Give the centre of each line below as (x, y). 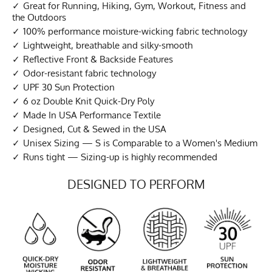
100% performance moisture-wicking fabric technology (135, 31)
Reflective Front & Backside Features (98, 59)
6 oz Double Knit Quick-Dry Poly (89, 101)
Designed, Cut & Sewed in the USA (95, 129)
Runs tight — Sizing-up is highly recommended (120, 157)
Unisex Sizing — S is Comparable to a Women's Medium (140, 143)
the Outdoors (39, 17)
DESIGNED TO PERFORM (136, 184)
